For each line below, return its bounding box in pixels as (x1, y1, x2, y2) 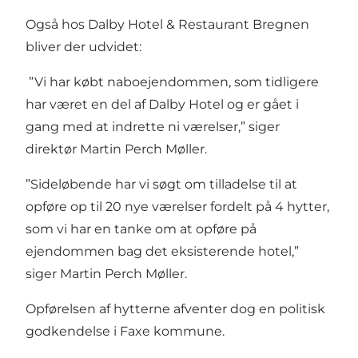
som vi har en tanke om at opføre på (26, 221, 257, 237)
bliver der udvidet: (26, 39, 148, 55)
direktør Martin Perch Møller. (26, 141, 207, 157)
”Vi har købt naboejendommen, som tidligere (26, 74, 319, 90)
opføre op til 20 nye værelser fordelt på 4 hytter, (26, 199, 329, 215)
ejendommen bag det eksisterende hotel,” (26, 244, 299, 260)
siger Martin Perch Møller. (26, 266, 187, 282)
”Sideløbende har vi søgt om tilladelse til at (26, 177, 297, 193)
